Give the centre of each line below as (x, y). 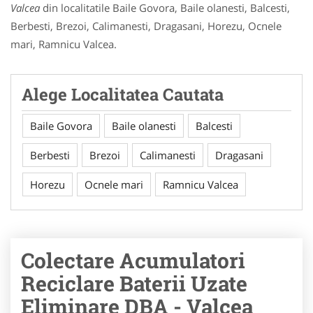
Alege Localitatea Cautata (123, 94)
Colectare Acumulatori (133, 260)
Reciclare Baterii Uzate (134, 283)
